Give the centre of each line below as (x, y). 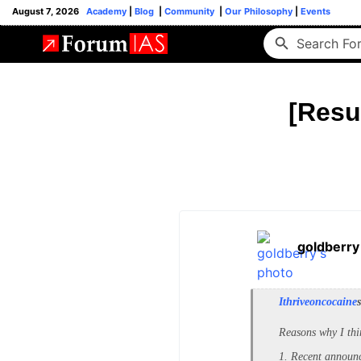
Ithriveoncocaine (318, 302)
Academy (106, 11)
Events (314, 11)
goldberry (328, 247)
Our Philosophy (257, 11)
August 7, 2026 (49, 11)
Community (191, 11)
